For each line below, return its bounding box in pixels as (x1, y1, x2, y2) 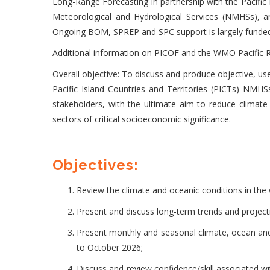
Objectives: (52, 156, 139, 174)
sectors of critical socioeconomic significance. (52, 113, 233, 125)
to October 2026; (77, 241, 143, 253)
